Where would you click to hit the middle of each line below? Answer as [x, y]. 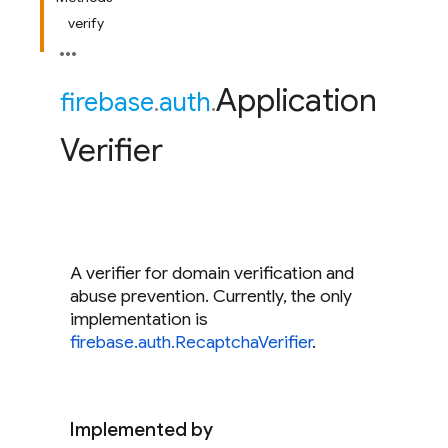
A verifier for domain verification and [212, 273]
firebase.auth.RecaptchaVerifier [191, 342]
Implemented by [141, 429]
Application [296, 100]
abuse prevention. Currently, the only [211, 296]
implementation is [139, 319]
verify [86, 23]
